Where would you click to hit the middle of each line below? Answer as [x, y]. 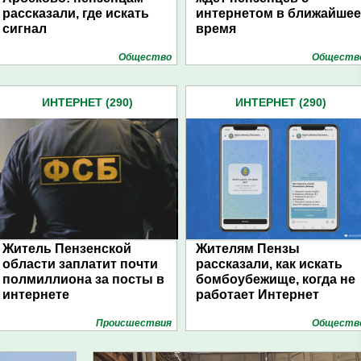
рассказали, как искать [269, 264]
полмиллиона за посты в [83, 279]
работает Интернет [257, 295]
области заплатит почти [80, 264]
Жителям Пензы [248, 249]
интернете [36, 295]
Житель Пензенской [67, 249]
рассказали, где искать [76, 13]
